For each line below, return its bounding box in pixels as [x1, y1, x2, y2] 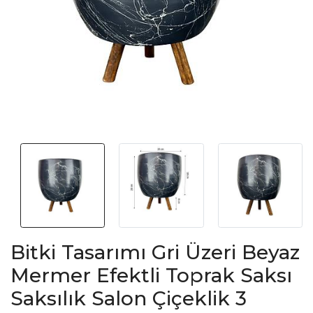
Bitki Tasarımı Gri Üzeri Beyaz [10, 240, 300, 264]
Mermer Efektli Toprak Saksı [10, 263, 292, 287]
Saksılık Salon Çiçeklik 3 [10, 286, 247, 310]
